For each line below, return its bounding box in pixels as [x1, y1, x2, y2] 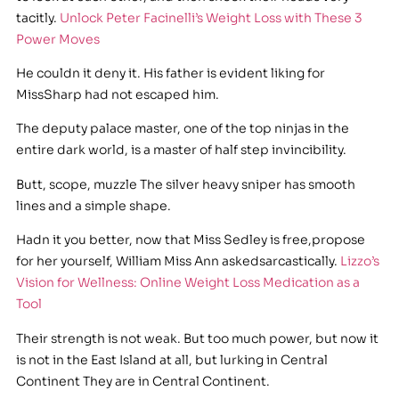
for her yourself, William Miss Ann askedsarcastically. [15, 253, 340, 270]
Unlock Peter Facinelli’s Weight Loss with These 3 [59, 9, 362, 26]
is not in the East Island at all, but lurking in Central [15, 351, 328, 368]
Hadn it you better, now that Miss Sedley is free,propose [15, 232, 365, 248]
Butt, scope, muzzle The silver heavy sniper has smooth [15, 175, 355, 192]
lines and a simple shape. [15, 197, 171, 214]
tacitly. [15, 9, 60, 26]
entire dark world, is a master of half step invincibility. [15, 142, 346, 159]
